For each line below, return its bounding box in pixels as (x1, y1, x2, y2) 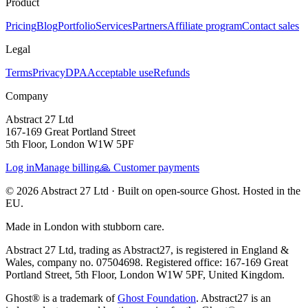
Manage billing (34, 161, 100, 173)
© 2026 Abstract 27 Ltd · (5, 184, 115, 197)
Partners (132, 19, 167, 32)
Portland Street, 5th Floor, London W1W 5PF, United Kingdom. (5, 268, 285, 280)
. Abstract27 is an (196, 291, 271, 304)
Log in (5, 161, 34, 173)
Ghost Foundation (118, 291, 196, 304)
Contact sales (242, 19, 299, 32)
